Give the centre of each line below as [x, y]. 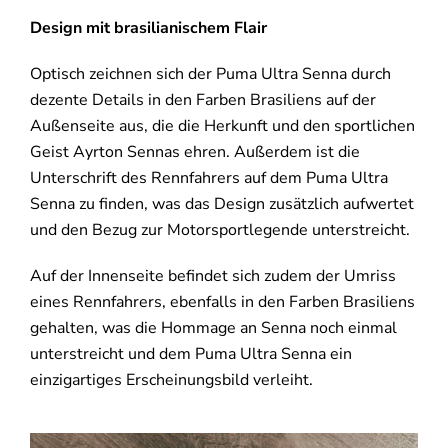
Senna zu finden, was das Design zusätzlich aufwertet [221, 204]
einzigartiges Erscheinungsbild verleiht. [171, 380]
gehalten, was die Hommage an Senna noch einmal [213, 328]
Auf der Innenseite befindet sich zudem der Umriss [212, 276]
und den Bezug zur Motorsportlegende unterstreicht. [219, 230]
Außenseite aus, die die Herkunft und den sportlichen [222, 126]
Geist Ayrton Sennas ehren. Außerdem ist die [194, 152]
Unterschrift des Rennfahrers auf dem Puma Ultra [208, 178]
